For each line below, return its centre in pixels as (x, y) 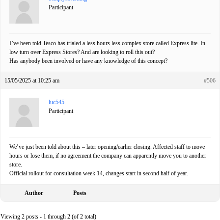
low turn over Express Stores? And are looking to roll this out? (82, 52)
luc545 (56, 102)
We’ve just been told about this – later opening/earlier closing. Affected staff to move (107, 147)
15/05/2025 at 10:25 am (32, 81)
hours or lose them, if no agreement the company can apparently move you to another (108, 156)
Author (34, 193)
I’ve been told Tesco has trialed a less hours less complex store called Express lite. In (107, 43)
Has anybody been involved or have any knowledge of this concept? (88, 61)
